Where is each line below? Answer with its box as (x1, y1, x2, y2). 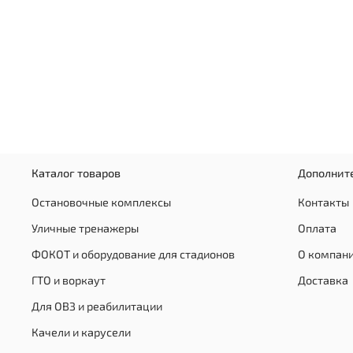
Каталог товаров (32, 165, 121, 180)
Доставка (298, 273, 348, 287)
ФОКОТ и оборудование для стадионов (32, 247, 235, 261)
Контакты (298, 195, 349, 209)
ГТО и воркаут (32, 273, 106, 287)
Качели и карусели (32, 325, 131, 339)
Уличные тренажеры (32, 221, 139, 235)
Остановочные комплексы (32, 195, 171, 209)
